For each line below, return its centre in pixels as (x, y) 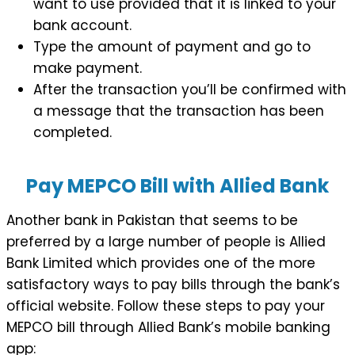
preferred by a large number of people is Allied (166, 241)
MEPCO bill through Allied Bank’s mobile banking (168, 327)
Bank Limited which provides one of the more (161, 263)
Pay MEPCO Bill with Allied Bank (177, 185)
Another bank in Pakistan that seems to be (152, 220)
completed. (73, 132)
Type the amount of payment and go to (172, 46)
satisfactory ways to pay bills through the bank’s (173, 284)
